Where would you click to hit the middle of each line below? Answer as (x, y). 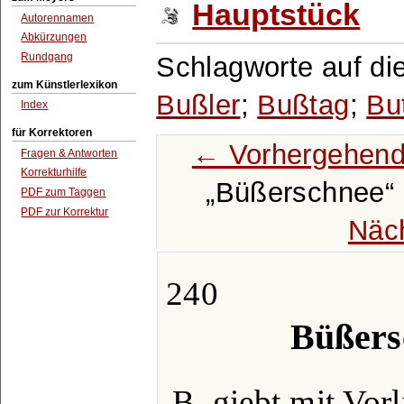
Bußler (198, 104)
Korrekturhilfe (54, 173)
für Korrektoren (52, 132)
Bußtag (303, 104)
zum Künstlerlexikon (65, 84)
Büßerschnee (300, 193)
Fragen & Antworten (69, 153)
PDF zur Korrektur (65, 211)
